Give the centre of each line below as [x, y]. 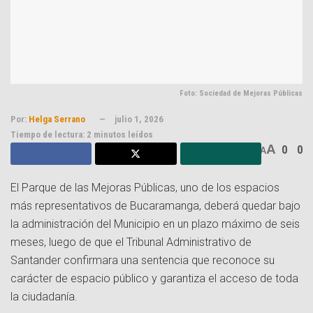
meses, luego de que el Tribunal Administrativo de [131, 242]
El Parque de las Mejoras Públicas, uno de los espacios [145, 188]
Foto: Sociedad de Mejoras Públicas [241, 94]
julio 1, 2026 [139, 119]
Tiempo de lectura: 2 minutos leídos [82, 135]
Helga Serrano [57, 119]
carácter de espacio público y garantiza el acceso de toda [154, 279]
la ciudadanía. [44, 297]
